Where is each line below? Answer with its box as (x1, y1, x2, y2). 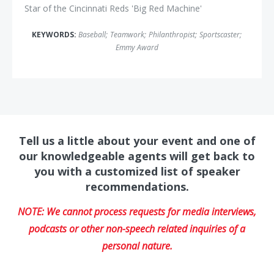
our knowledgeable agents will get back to (19, 149, 255, 164)
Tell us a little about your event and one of (18, 133, 256, 149)
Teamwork (110, 29, 144, 40)
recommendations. (85, 179, 189, 194)
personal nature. (102, 239, 172, 253)
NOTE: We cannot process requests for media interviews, (18, 205, 256, 219)
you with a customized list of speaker (34, 164, 240, 179)
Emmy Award (115, 42, 158, 53)
